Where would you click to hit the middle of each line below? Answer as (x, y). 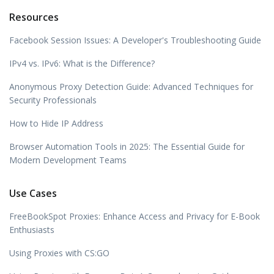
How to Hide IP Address (56, 123)
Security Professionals (53, 100)
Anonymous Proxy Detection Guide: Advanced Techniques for (131, 87)
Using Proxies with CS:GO (59, 253)
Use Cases (33, 193)
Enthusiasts (32, 230)
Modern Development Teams (68, 160)
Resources (34, 17)
